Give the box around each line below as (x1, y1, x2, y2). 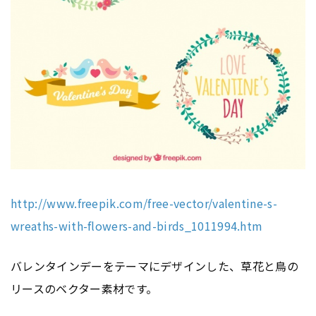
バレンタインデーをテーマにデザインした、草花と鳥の (11, 257, 299, 275)
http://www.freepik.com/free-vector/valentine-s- (11, 195, 278, 212)
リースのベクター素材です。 (11, 280, 158, 298)
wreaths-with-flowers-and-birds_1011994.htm (11, 217, 263, 235)
